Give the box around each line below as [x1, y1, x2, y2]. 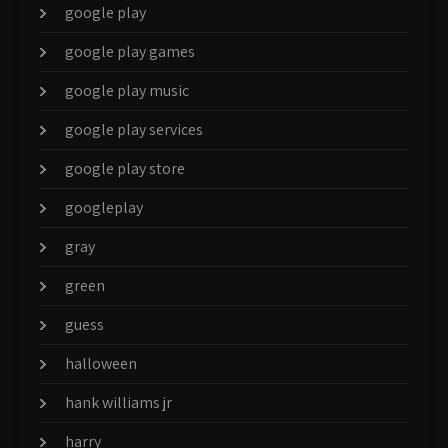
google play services [65, 118, 203, 140]
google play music [65, 79, 189, 101]
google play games [65, 40, 195, 62]
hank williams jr [65, 391, 172, 413]
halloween [65, 352, 137, 374]
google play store [65, 157, 185, 179]
